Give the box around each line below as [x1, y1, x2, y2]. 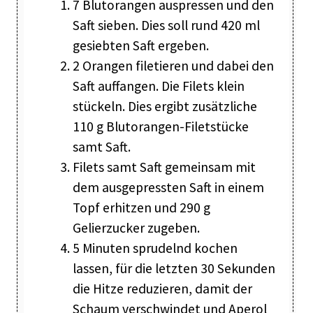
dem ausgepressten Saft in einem [72, 179, 264, 196]
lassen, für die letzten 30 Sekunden [72, 260, 275, 277]
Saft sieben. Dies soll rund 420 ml [72, 17, 260, 34]
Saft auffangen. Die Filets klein [72, 78, 245, 95]
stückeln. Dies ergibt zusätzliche [72, 98, 257, 115]
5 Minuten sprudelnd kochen [72, 240, 238, 257]
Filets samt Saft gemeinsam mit [72, 159, 256, 176]
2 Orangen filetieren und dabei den [72, 57, 274, 75]
